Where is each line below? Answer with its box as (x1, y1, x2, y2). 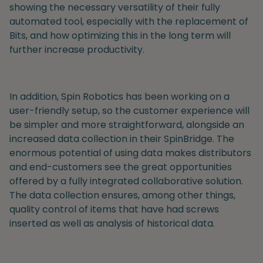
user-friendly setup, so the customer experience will (9, 103, 249, 117)
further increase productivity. (9, 42, 144, 56)
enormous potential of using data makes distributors (9, 146, 251, 160)
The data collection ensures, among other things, (9, 188, 235, 202)
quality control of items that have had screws (9, 202, 219, 216)
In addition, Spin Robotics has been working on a (9, 89, 230, 103)
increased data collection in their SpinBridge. (9, 131, 214, 146)
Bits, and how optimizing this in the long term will (9, 28, 231, 42)
